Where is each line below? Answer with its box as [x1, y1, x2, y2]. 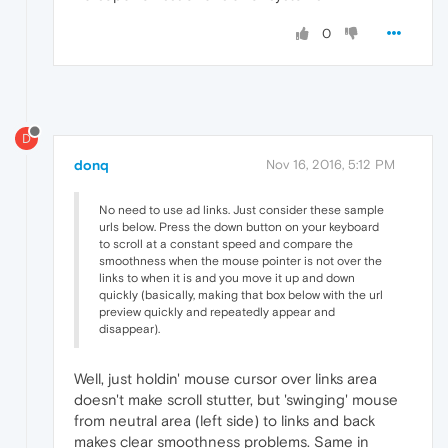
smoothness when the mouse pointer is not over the [99, 253, 382, 268]
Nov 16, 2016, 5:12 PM [266, 156, 395, 172]
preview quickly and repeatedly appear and [99, 304, 335, 319]
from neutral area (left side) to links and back [74, 411, 375, 429]
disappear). [99, 321, 160, 336]
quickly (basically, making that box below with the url [99, 287, 383, 302]
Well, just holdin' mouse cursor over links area [74, 369, 377, 387]
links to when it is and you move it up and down [99, 270, 355, 285]
